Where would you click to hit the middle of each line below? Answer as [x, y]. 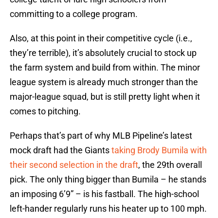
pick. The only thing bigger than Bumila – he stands [108, 180]
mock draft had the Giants [61, 150]
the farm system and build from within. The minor [105, 68]
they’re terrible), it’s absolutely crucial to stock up [103, 53]
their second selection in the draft [74, 165]
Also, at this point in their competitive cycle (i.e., [101, 38]
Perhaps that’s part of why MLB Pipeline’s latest [101, 136]
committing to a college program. [74, 14]
